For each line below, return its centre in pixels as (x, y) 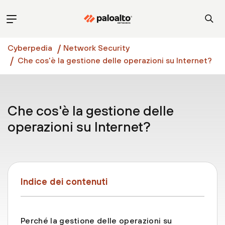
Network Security (96, 48)
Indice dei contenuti (64, 182)
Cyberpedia (30, 48)
